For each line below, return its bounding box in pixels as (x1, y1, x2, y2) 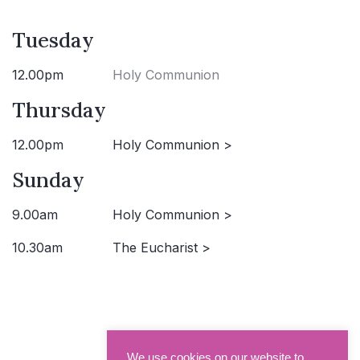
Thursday (12, 96, 106, 124)
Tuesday (12, 27, 94, 54)
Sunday (12, 166, 84, 194)
